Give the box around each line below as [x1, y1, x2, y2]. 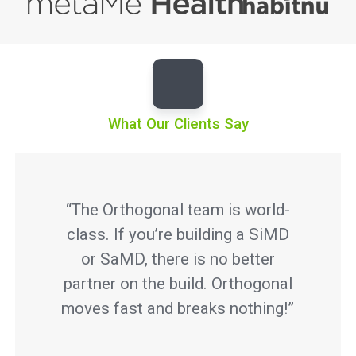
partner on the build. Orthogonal [63, 273, 292, 293]
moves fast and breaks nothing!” [61, 298, 295, 318]
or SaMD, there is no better [80, 249, 275, 269]
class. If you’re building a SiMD [66, 224, 289, 244]
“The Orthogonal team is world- [65, 199, 290, 219]
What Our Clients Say [107, 114, 249, 133]
